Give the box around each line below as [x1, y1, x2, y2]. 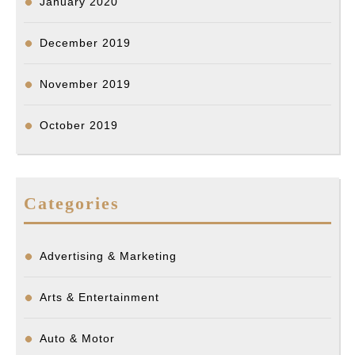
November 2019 [40, 78, 131, 91]
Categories [24, 193, 120, 214]
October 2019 [40, 119, 118, 132]
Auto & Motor [40, 332, 115, 345]
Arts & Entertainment [40, 291, 159, 304]
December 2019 [40, 36, 131, 50]
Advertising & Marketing [40, 250, 177, 263]
